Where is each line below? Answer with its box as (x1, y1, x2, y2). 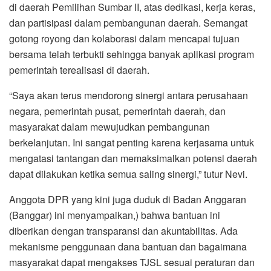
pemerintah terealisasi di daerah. (9, 63, 149, 77)
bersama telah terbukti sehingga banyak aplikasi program (9, 47, 254, 62)
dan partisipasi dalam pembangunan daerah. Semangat (9, 16, 247, 30)
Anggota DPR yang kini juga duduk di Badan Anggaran (9, 192, 246, 207)
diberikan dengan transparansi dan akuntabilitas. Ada (9, 224, 238, 238)
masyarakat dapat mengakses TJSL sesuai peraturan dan (9, 255, 255, 270)
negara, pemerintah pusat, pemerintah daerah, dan (9, 104, 226, 119)
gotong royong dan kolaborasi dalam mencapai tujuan (9, 31, 240, 46)
